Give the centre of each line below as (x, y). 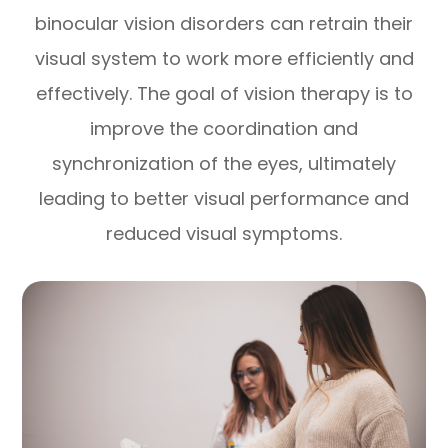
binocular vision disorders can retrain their (224, 24)
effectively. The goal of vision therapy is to (224, 94)
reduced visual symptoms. (224, 234)
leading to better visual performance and (224, 199)
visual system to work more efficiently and (224, 59)
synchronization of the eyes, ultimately (224, 164)
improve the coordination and (224, 129)
